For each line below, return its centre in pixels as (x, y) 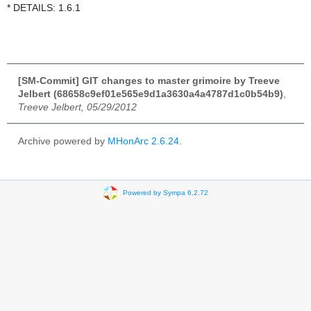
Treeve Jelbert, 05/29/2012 (77, 107)
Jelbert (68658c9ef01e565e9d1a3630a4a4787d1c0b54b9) (151, 94)
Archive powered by (63, 141)
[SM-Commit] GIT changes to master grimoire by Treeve (149, 81)
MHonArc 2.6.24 (143, 141)
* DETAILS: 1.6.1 (44, 8)
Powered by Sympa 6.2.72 (165, 193)
